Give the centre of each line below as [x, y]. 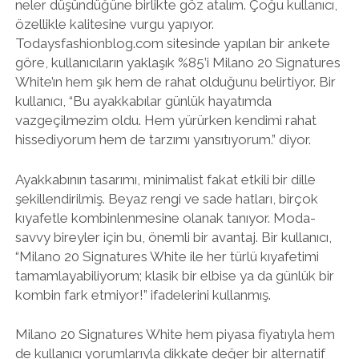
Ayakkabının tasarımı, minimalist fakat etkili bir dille [165, 179]
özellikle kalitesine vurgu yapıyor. [114, 24]
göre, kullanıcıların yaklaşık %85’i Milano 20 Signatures [177, 63]
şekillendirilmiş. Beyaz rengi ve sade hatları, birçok [166, 198]
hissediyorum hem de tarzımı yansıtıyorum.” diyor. [163, 139]
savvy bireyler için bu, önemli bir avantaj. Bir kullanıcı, [173, 237]
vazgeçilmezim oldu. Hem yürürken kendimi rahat [165, 120]
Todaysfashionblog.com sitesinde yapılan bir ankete [172, 43]
